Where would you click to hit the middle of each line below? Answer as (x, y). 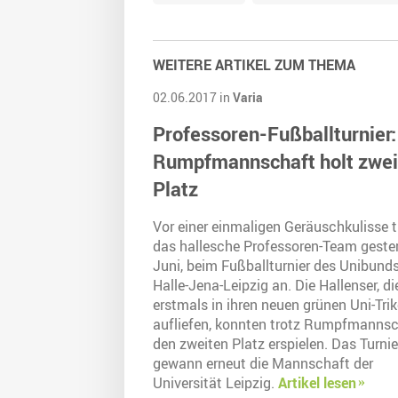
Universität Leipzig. (215, 383)
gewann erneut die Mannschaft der (263, 364)
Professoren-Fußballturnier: (275, 134)
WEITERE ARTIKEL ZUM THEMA (254, 65)
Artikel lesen (317, 383)
